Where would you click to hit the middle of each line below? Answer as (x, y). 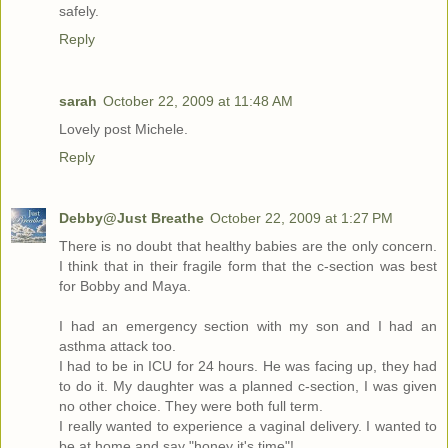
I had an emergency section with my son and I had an (248, 326)
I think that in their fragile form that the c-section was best (248, 266)
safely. (79, 10)
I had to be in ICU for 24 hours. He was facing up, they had (248, 366)
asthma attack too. (117, 346)
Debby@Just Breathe (131, 218)
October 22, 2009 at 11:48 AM (198, 100)
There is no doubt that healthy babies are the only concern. (248, 246)
